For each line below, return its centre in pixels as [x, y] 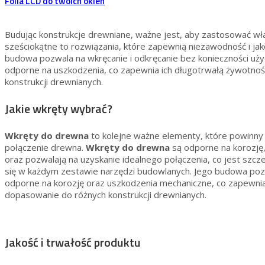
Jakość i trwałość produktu [73, 243]
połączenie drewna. [45, 148]
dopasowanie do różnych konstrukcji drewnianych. [106, 195]
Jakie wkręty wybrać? [59, 109]
